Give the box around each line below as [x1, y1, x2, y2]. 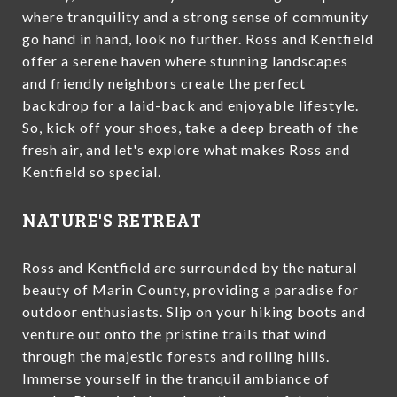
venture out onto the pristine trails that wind [22, 324, 327, 342]
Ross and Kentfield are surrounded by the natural [22, 258, 357, 276]
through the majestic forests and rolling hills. [22, 346, 330, 364]
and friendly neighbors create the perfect [22, 74, 306, 91]
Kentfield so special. [22, 162, 161, 180]
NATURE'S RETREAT [22, 206, 201, 232]
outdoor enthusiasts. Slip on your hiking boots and [22, 302, 366, 320]
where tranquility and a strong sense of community [22, 7, 369, 25]
